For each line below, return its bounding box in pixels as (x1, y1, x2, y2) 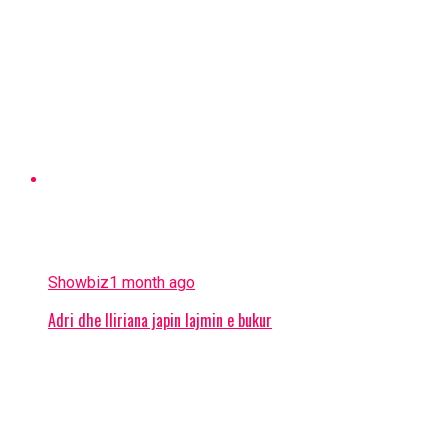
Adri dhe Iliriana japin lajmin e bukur (48, 307, 272, 332)
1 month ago (109, 272, 195, 292)
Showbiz (48, 272, 109, 292)
